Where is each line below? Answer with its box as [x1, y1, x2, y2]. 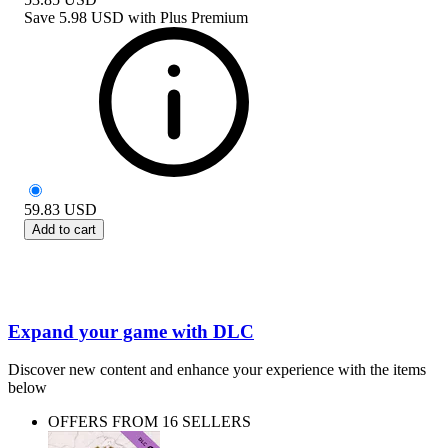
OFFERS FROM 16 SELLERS [48, 413, 251, 431]
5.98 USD [59, 8, 124, 26]
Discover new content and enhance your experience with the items [8, 361, 426, 379]
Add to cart [32, 221, 96, 237]
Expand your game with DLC [8, 320, 254, 342]
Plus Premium [160, 8, 248, 26]
